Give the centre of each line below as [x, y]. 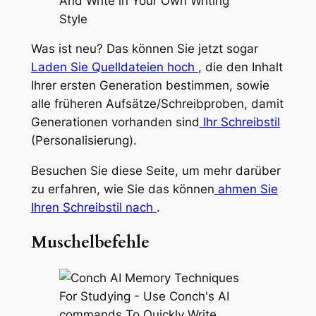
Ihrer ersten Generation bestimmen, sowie [150, 86]
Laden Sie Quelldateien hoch [114, 67]
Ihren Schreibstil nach [93, 208]
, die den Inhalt [240, 67]
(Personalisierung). [84, 141]
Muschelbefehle [90, 243]
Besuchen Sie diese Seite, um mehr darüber [156, 171]
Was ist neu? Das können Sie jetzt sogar [144, 49]
